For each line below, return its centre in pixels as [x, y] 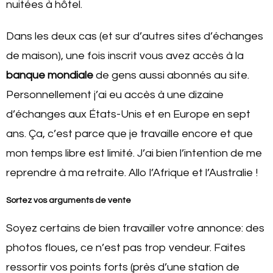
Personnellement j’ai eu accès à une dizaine [115, 94]
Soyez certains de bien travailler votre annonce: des [135, 228]
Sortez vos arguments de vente [69, 200]
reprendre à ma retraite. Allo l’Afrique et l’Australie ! [132, 172]
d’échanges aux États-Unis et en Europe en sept [128, 114]
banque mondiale [50, 75]
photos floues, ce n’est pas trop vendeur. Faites [126, 247]
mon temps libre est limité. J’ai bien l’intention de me [134, 153]
